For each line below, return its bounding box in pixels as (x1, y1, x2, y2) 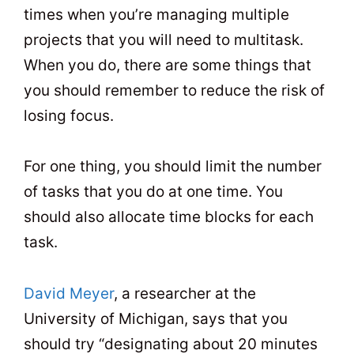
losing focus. (24, 107, 114, 126)
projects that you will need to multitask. (24, 31, 303, 50)
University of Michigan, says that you (24, 309, 288, 328)
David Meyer (24, 284, 114, 303)
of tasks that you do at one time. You (24, 183, 283, 201)
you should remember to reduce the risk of (24, 81, 325, 100)
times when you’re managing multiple (24, 6, 289, 24)
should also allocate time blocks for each (24, 208, 314, 227)
